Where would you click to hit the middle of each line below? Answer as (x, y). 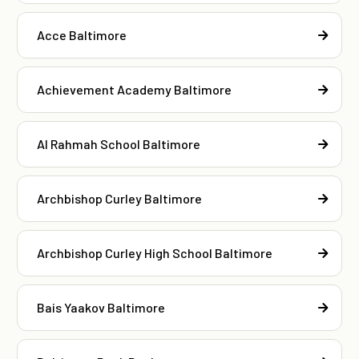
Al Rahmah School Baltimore (119, 143)
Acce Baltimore (82, 34)
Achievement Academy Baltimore (134, 89)
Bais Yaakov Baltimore (101, 307)
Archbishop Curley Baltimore (119, 198)
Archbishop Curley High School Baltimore (155, 252)
